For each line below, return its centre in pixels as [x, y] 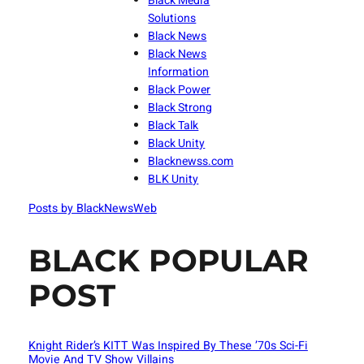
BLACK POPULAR [168, 261]
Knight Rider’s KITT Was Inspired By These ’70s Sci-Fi [168, 345]
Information [179, 72]
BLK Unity [173, 180]
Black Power [180, 90]
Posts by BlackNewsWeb [92, 209]
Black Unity [177, 144]
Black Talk [173, 126]
